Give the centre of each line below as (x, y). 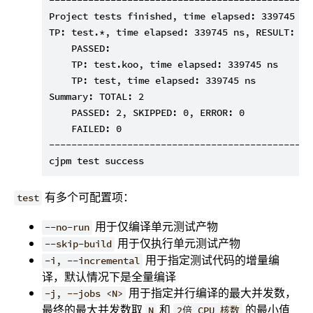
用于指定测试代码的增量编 (211, 260)
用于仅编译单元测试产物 (155, 227)
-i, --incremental (93, 261)
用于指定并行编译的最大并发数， (211, 293)
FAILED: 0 (85, 129)
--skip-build (79, 244)
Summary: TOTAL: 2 (96, 97)
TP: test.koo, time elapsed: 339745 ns (163, 65)
